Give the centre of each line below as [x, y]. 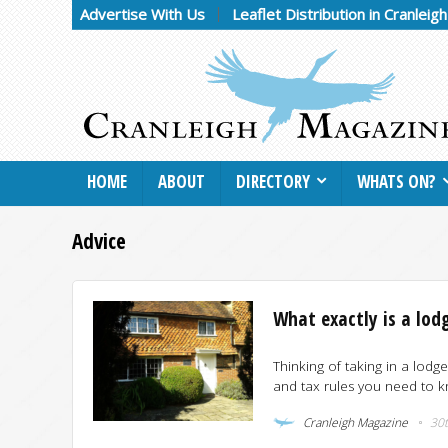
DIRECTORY [273, 181]
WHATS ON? [396, 181]
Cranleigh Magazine [354, 422]
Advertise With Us [142, 14]
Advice [99, 240]
